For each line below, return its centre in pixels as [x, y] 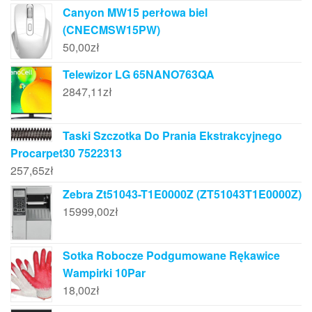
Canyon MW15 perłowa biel [135, 13]
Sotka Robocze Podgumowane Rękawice [171, 256]
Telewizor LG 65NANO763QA [139, 74]
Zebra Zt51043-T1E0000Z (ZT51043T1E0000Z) [182, 194]
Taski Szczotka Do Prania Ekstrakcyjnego [172, 135]
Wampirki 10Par [104, 273]
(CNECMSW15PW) [111, 30]
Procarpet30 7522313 [66, 153]
